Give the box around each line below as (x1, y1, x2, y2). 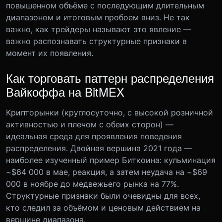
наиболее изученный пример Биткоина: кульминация (6, 155, 216, 165)
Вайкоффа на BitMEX (6, 83, 124, 100)
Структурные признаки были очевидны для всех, (6, 191, 200, 201)
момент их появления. (6, 48, 93, 58)
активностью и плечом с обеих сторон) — (6, 119, 173, 129)
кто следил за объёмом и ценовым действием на (6, 203, 201, 213)
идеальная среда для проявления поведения (6, 131, 182, 141)
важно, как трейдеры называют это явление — (6, 24, 191, 34)
